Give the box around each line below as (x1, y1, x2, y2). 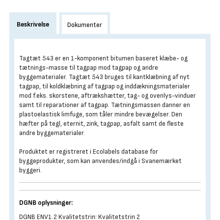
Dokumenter (67, 21, 102, 29)
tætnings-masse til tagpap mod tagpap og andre (19, 63, 158, 72)
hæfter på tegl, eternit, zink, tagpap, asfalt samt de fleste (19, 119, 184, 128)
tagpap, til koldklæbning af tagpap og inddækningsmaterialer (19, 82, 190, 90)
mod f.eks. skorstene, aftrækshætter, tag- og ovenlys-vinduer (19, 91, 196, 100)
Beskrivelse (17, 20, 49, 28)
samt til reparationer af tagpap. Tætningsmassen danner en (19, 101, 190, 109)
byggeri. (19, 166, 42, 174)
